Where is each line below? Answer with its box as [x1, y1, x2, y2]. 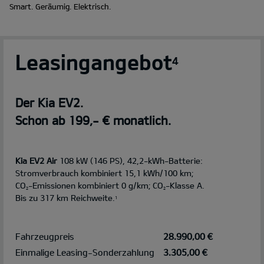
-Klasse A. [166, 180, 204, 191]
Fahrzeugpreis [15, 231, 74, 242]
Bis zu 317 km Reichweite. [15, 193, 115, 203]
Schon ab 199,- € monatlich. [15, 113, 171, 128]
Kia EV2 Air [15, 156, 57, 166]
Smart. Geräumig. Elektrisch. [9, 2, 111, 12]
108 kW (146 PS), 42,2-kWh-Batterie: [57, 156, 203, 166]
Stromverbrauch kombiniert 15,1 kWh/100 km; [15, 168, 193, 179]
